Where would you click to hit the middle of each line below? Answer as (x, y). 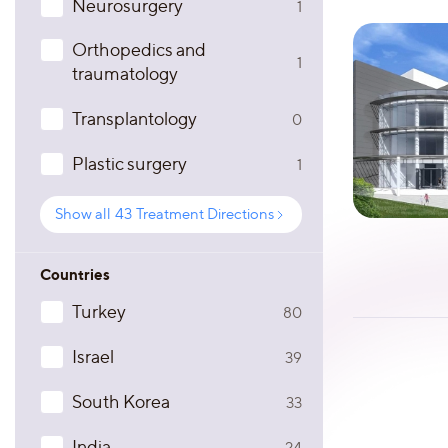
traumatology (125, 73)
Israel (93, 356)
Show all (83, 214)
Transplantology (134, 118)
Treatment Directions (205, 214)
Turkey (99, 311)
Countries (75, 274)
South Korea (121, 401)
